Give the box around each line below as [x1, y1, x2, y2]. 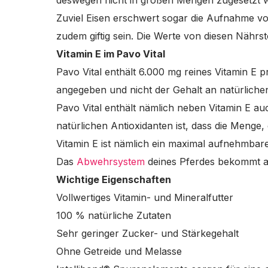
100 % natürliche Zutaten [56, 209, 171, 221]
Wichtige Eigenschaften [56, 173, 171, 185]
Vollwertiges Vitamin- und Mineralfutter [56, 191, 233, 203]
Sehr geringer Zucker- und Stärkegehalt [56, 227, 239, 239]
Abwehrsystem [76, 156, 145, 167]
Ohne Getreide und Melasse [56, 245, 182, 257]
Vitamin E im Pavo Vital [56, 48, 165, 60]
